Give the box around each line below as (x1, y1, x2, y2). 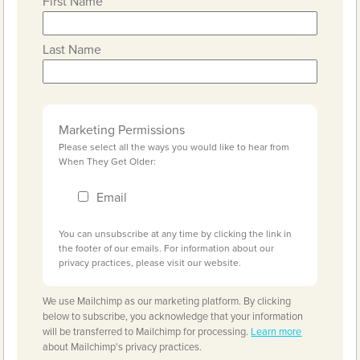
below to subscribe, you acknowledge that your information (43, 310, 304, 323)
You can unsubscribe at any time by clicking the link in (59, 228, 292, 239)
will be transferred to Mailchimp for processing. (43, 325, 252, 338)
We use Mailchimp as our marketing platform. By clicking (43, 295, 292, 308)
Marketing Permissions (59, 122, 186, 138)
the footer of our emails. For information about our (59, 243, 275, 254)
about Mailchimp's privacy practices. (43, 341, 202, 354)
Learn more (251, 325, 302, 338)
